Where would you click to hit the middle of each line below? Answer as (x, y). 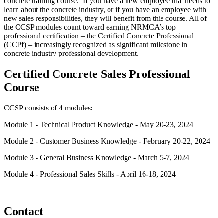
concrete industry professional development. (72, 54)
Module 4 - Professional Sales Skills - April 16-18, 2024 (90, 174)
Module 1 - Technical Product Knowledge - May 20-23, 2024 (99, 124)
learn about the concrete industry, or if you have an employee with (105, 10)
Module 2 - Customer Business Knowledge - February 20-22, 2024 (107, 141)
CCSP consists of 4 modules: (48, 108)
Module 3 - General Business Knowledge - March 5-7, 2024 (97, 157)
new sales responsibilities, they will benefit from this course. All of (105, 18)
